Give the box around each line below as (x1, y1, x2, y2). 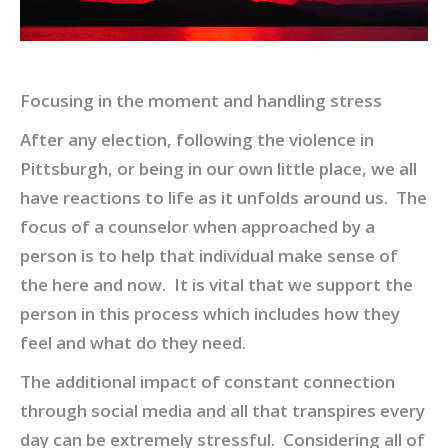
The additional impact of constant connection (20, 370, 395, 393)
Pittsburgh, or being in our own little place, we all (20, 157, 417, 180)
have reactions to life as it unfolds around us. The (20, 186, 427, 209)
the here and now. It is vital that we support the (20, 273, 413, 296)
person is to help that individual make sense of (20, 244, 398, 267)
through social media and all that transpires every (20, 399, 425, 422)
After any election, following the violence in (20, 128, 374, 151)
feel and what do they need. (20, 331, 246, 354)
